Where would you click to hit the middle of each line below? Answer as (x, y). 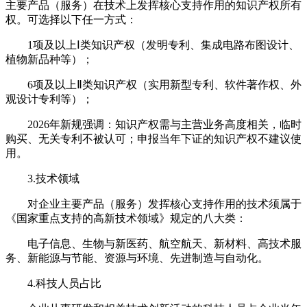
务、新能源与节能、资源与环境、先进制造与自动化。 (137, 258)
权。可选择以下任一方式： (71, 19)
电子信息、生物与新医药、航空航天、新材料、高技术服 (153, 243)
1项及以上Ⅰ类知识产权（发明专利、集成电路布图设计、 (152, 45)
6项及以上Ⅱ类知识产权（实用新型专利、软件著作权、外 (153, 84)
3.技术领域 (42, 178)
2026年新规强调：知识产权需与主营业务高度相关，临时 (153, 124)
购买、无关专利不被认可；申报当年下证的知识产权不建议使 (153, 138)
